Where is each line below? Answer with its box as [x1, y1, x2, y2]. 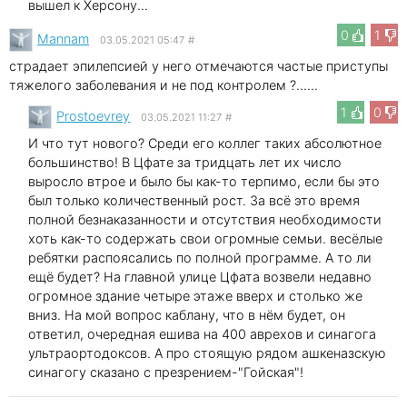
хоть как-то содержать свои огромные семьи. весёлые [28, 230, 383, 246]
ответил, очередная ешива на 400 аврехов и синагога [28, 325, 377, 342]
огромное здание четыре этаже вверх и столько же [28, 287, 363, 303]
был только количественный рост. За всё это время [28, 192, 361, 208]
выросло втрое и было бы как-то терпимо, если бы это [28, 173, 381, 189]
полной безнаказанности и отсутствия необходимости [28, 211, 382, 227]
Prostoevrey [56, 107, 131, 124]
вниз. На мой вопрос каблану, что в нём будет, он [28, 306, 346, 323]
